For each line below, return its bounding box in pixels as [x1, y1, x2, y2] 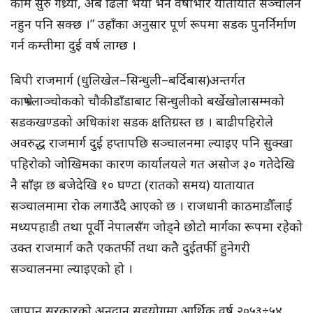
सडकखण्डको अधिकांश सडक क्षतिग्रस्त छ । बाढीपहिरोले [10, 113, 273, 131]
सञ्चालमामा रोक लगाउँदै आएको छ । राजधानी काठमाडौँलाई [10, 197, 292, 214]
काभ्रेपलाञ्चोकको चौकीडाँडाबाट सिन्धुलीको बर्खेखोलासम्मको [10, 92, 284, 110]
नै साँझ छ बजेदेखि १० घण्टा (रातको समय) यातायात [10, 176, 254, 194]
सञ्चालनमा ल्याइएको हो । [10, 260, 133, 277]
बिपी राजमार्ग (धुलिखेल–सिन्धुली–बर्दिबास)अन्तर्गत [10, 71, 245, 89]
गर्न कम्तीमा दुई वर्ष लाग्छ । [10, 36, 136, 54]
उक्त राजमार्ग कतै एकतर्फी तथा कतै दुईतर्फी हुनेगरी [10, 239, 250, 256]
